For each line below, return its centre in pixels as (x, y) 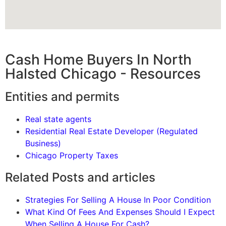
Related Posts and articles (80, 178)
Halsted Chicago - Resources (103, 74)
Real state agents (58, 119)
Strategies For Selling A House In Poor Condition (118, 200)
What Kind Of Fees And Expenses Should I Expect (120, 212)
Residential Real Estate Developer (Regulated (111, 131)
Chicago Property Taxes (72, 156)
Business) (43, 144)
